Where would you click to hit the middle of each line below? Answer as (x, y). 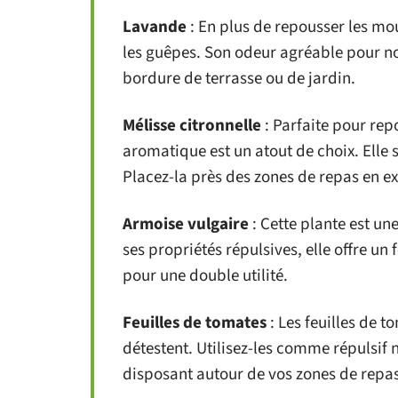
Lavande (155, 27)
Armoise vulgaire (186, 224)
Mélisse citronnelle (192, 126)
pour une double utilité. (205, 276)
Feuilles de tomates (195, 323)
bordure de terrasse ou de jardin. (239, 79)
